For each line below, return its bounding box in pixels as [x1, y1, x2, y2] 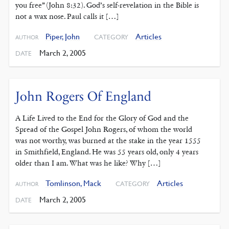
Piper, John [45, 31, 80, 42]
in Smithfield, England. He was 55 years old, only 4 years [15, 147, 199, 157]
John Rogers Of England [15, 88, 152, 105]
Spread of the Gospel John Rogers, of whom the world [15, 125, 193, 134]
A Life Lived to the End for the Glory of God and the [15, 113, 189, 123]
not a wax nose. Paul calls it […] [15, 12, 119, 21]
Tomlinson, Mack [45, 178, 102, 189]
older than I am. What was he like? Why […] [15, 158, 161, 168]
